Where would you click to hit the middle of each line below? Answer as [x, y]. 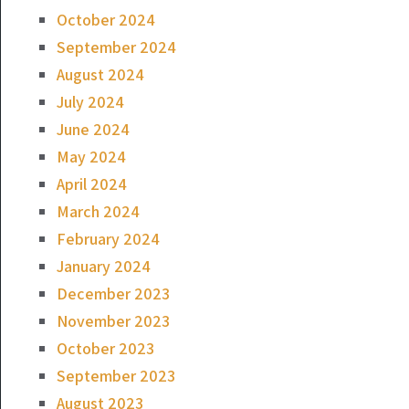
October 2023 [105, 348]
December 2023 [113, 294]
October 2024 [106, 20]
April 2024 [92, 184]
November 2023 [113, 321]
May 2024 [91, 157]
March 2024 [98, 211]
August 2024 [100, 74]
